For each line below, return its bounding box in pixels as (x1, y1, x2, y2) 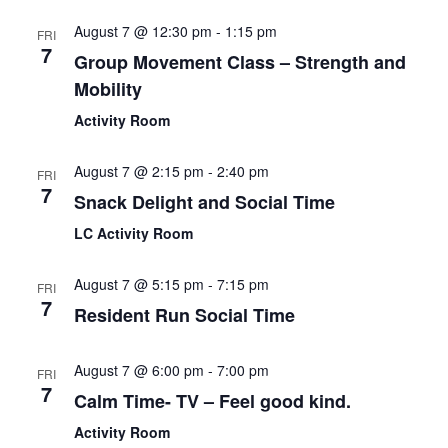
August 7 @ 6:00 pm (73, 360, 204, 381)
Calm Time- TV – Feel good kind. (73, 388, 351, 415)
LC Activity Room (73, 223, 193, 244)
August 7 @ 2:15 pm (73, 161, 204, 182)
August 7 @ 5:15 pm (73, 274, 204, 295)
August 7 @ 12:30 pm (73, 21, 212, 42)
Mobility (73, 76, 142, 103)
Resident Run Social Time (73, 302, 295, 329)
